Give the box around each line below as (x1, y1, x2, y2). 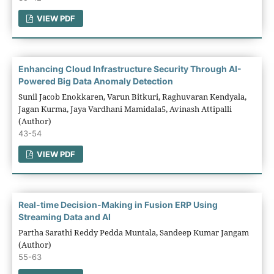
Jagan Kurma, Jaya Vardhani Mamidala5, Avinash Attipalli (18, 103, 232, 114)
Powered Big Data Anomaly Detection (18, 75, 173, 86)
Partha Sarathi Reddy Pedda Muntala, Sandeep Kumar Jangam (18, 226, 249, 238)
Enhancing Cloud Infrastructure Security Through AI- (18, 63, 242, 74)
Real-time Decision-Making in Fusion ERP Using (18, 199, 218, 210)
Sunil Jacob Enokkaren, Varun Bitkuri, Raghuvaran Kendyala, (18, 91, 246, 102)
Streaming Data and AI (18, 211, 111, 222)
